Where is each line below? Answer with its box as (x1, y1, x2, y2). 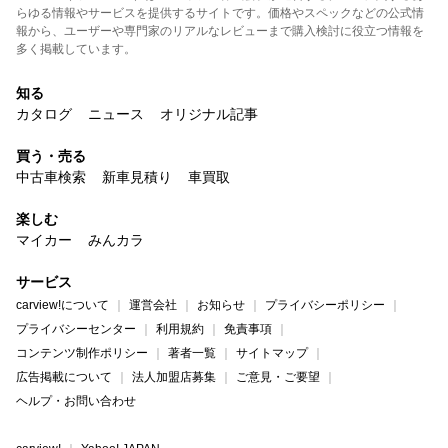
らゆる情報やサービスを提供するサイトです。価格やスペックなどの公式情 (16, 6, 424, 21)
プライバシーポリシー (265, 298, 385, 313)
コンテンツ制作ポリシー (16, 346, 148, 361)
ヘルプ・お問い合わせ (16, 394, 136, 409)
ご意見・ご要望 (236, 370, 320, 385)
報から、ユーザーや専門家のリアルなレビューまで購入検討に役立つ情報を (16, 24, 424, 39)
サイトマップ (236, 346, 308, 361)
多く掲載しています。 (16, 42, 136, 57)
